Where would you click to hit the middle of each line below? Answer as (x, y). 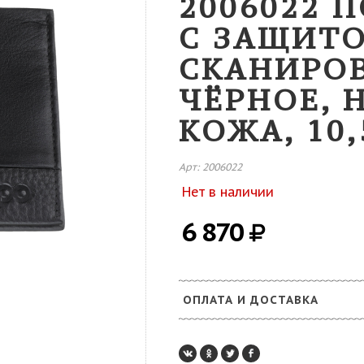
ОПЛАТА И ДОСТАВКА (251, 300)
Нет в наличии (228, 192)
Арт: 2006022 (210, 167)
